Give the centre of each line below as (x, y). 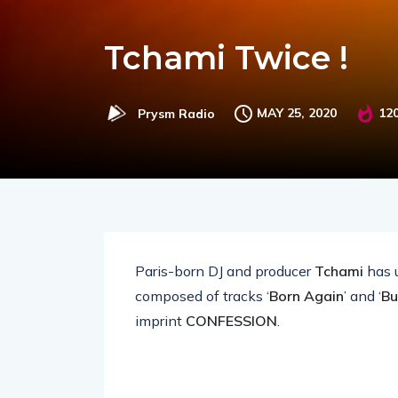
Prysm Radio (176, 113)
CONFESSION (231, 321)
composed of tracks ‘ (202, 296)
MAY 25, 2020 (297, 113)
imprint (160, 321)
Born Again (306, 296)
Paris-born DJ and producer (225, 271)
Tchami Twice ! (226, 58)
